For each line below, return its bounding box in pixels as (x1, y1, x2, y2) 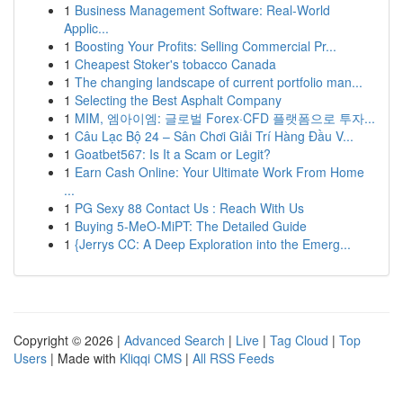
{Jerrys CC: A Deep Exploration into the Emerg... (75, 235, 351, 253)
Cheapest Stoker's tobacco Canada (75, 55, 276, 73)
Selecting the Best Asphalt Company (75, 91, 282, 109)
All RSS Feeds (193, 349, 274, 367)
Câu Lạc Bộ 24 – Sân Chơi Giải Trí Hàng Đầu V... (75, 127, 354, 145)
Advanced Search (124, 331, 225, 349)
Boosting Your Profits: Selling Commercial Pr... (75, 37, 336, 55)
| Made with (47, 349, 120, 367)
